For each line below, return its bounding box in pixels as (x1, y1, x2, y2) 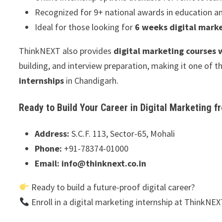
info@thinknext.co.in (61, 157, 147, 169)
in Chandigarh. (64, 74, 119, 86)
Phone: (35, 142, 64, 154)
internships (19, 74, 64, 86)
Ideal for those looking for (35, 21, 135, 33)
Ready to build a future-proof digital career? (29, 181, 195, 193)
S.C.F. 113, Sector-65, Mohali (71, 127, 175, 139)
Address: (35, 127, 72, 139)
